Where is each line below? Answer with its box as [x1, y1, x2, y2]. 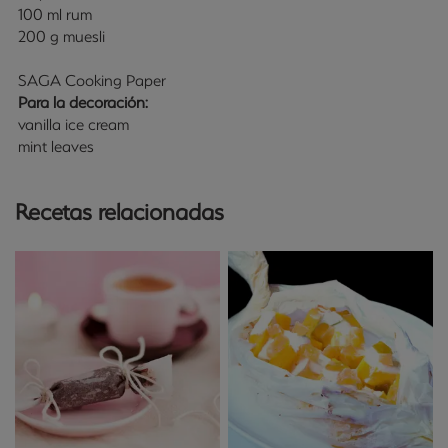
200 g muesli [17, 26, 105, 46]
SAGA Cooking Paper [17, 70, 166, 90]
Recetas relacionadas [15, 198, 224, 225]
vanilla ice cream [17, 114, 129, 134]
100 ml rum [17, 4, 92, 24]
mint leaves [17, 136, 94, 156]
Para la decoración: [17, 92, 148, 112]
